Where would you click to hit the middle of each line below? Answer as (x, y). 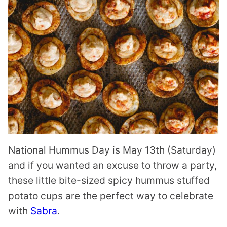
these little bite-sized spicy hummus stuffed (109, 180)
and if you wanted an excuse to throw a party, (112, 165)
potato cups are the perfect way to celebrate (111, 195)
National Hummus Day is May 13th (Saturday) (112, 150)
